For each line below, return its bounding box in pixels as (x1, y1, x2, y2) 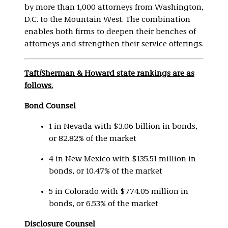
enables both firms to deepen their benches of (24, 28, 196, 36)
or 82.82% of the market (49, 135, 136, 143)
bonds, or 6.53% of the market (49, 200, 158, 208)
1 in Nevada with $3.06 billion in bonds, (49, 123, 197, 131)
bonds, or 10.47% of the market (49, 167, 162, 176)
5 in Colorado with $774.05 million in (49, 188, 188, 196)
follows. (24, 82, 53, 90)
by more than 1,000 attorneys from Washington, (24, 4, 204, 12)
